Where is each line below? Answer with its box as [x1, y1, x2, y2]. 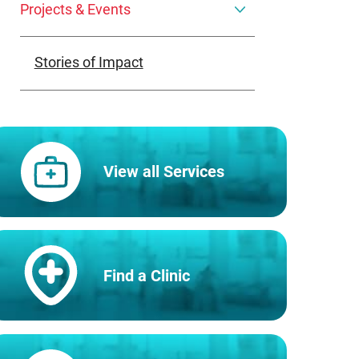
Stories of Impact [34, 54, 143, 71]
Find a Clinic [103, 265, 191, 285]
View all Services [103, 162, 225, 182]
